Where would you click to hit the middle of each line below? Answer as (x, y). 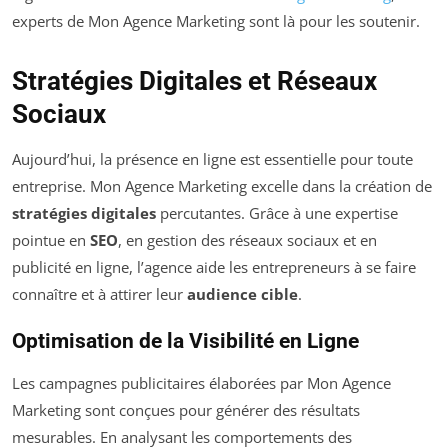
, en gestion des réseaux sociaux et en (247, 239)
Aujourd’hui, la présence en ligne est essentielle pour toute (212, 158)
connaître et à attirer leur (99, 293)
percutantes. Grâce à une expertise (277, 212)
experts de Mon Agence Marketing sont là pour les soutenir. (216, 20)
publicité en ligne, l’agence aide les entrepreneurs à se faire (214, 266)
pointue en (51, 239)
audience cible (242, 293)
